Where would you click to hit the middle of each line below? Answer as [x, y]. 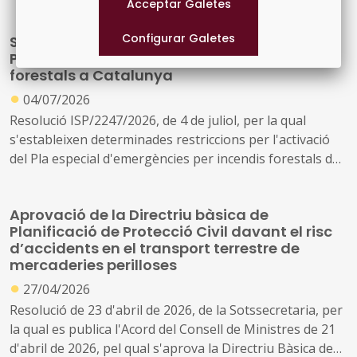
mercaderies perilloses [93, 265]
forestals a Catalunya [91, 76]
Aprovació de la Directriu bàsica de [139, 214]
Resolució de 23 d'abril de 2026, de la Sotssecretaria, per [176, 310]
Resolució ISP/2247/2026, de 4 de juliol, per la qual [158, 120]
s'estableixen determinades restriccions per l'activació [170, 139]
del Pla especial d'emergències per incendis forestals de [175, 158]
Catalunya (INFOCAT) [73, 177]
